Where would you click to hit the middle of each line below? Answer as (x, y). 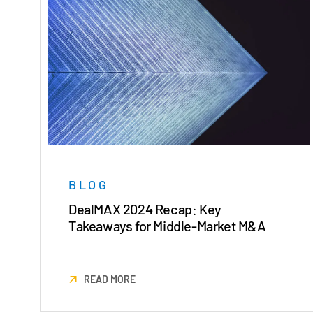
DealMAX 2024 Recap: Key (145, 209)
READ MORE (110, 279)
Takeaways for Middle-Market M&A (167, 225)
